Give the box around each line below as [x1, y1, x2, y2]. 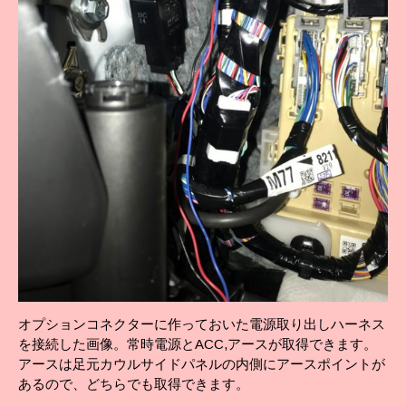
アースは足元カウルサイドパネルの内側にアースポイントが [18, 355, 385, 372]
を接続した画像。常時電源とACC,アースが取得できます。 [18, 335, 377, 352]
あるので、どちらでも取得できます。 [18, 375, 249, 391]
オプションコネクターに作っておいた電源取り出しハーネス [18, 315, 385, 332]
